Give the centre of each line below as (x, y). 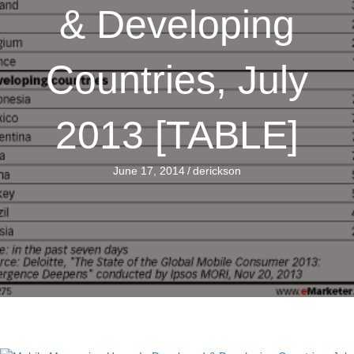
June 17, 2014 (149, 171)
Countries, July (177, 80)
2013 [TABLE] (177, 135)
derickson (217, 171)
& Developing (177, 24)
